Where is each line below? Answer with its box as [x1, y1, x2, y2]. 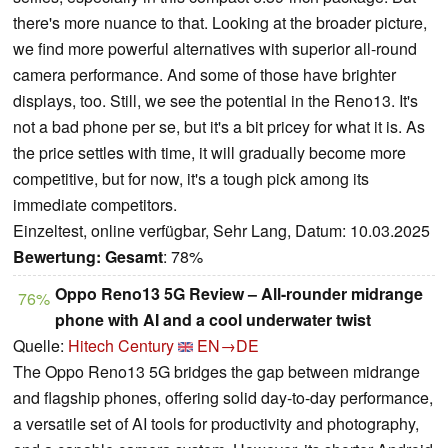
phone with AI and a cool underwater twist [55, 307, 371, 331]
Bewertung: [13, 244, 101, 268]
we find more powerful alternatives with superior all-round [13, 36, 417, 60]
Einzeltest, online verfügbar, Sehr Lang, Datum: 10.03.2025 [13, 218, 430, 242]
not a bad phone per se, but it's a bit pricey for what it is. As [13, 114, 425, 138]
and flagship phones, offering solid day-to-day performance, [13, 385, 433, 409]
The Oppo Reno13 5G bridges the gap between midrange [13, 359, 420, 383]
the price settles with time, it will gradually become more [13, 140, 406, 164]
